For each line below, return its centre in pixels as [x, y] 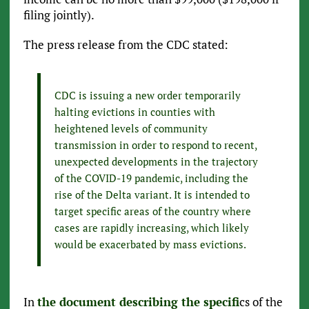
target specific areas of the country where [152, 211]
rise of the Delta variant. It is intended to [152, 195]
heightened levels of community [131, 129]
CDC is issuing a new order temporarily [147, 96]
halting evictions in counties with [134, 112]
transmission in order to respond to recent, [155, 145]
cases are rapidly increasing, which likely [151, 228]
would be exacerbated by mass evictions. [150, 245]
